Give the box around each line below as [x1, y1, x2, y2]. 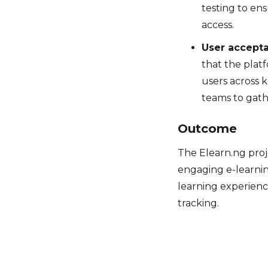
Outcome [178, 121, 237, 136]
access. [202, 19, 234, 31]
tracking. [178, 197, 221, 209]
